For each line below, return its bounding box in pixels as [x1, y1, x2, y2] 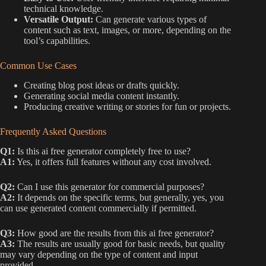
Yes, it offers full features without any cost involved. [15, 156, 211, 167]
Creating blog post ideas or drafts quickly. [24, 80, 179, 91]
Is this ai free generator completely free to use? [15, 145, 191, 156]
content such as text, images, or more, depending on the [24, 25, 231, 36]
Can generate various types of [93, 14, 207, 25]
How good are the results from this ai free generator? [15, 227, 214, 238]
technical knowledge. [24, 4, 103, 14]
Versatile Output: [24, 14, 93, 25]
